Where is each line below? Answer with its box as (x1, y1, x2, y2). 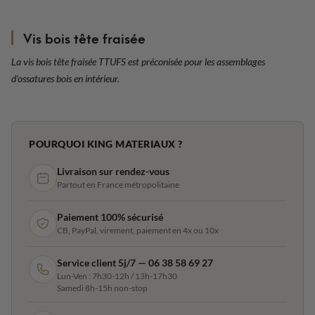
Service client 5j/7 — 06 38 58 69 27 (57, 256, 213, 269)
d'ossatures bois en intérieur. (11, 72, 120, 84)
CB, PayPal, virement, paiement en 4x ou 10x (57, 224, 219, 236)
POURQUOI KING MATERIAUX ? (29, 137, 183, 150)
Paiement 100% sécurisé (57, 210, 163, 223)
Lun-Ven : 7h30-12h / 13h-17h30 (57, 270, 177, 281)
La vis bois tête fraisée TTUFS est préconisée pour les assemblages (11, 55, 265, 67)
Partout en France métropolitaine (57, 179, 179, 190)
